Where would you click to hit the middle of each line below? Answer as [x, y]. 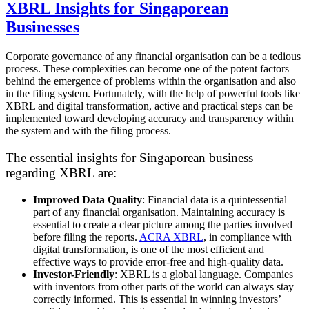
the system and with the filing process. [90, 131]
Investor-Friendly [74, 274]
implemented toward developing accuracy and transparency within [150, 119]
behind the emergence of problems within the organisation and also [151, 81]
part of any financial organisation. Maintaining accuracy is [159, 212]
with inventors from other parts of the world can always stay [163, 286]
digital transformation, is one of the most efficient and [149, 249]
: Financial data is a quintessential [215, 199]
